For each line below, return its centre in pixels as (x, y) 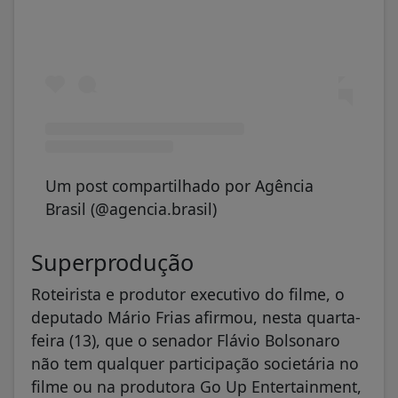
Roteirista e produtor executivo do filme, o (188, 294)
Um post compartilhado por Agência (179, 185)
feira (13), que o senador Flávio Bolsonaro (186, 340)
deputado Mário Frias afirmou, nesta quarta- (196, 317)
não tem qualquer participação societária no (195, 363)
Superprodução (112, 262)
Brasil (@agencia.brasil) (131, 208)
